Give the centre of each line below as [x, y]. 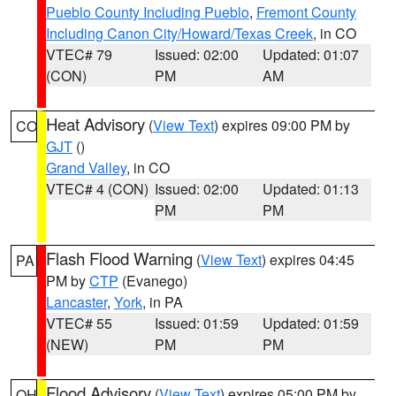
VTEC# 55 [79, 323]
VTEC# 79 [79, 54]
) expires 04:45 [308, 259]
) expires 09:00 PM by [282, 125]
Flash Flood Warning [119, 258]
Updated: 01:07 [311, 54]
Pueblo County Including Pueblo [148, 12]
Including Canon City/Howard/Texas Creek [179, 33]
